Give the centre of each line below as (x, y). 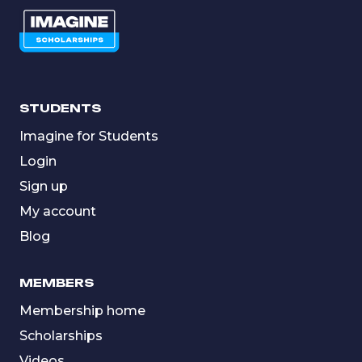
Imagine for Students (89, 136)
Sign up (44, 186)
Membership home (82, 310)
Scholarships (61, 335)
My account (58, 211)
